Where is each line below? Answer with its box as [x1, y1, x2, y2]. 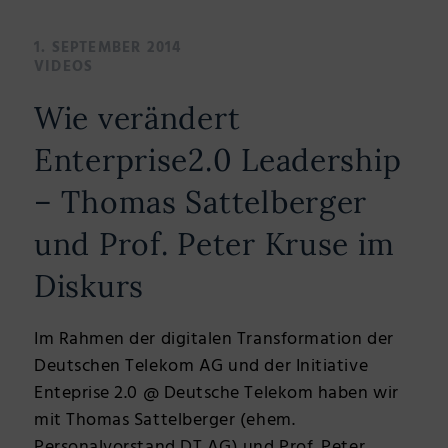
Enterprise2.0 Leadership [34, 140, 402, 179]
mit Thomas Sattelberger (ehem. [34, 406, 296, 436]
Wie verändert [34, 98, 241, 137]
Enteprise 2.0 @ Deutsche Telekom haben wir [34, 379, 399, 409]
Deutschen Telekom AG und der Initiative [34, 352, 369, 382]
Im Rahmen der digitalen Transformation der [34, 325, 394, 355]
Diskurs [34, 266, 145, 305]
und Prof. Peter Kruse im [34, 224, 395, 263]
